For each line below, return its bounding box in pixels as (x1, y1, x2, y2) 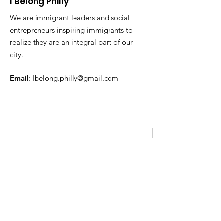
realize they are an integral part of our (10, 37, 133, 47)
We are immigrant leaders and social (10, 12, 130, 22)
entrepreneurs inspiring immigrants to (10, 25, 133, 35)
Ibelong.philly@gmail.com (33, 73, 118, 83)
